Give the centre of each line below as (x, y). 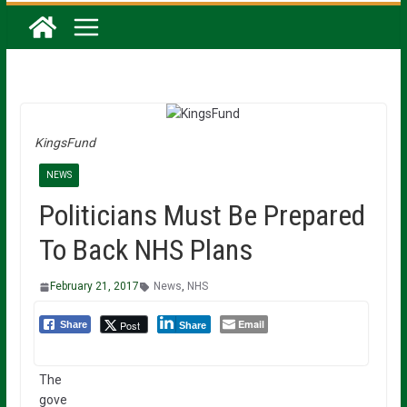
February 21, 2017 (94, 287)
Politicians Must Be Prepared (202, 216)
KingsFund (65, 143)
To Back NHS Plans (145, 250)
